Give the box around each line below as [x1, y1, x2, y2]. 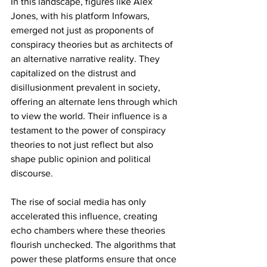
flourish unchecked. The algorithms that [11, 239, 178, 250]
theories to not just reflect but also [11, 139, 156, 150]
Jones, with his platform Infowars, [11, 10, 152, 21]
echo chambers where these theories [11, 225, 167, 235]
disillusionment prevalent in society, [11, 82, 163, 92]
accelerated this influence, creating [11, 210, 160, 221]
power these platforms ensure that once [11, 253, 179, 264]
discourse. [11, 167, 53, 178]
